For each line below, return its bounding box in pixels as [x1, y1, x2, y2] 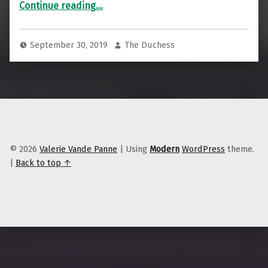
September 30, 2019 [30, 39, 111, 51]
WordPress [182, 144, 225, 155]
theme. [225, 144, 254, 155]
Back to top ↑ [16, 157, 71, 169]
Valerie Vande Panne [39, 144, 117, 155]
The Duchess [124, 39, 175, 51]
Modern [150, 144, 179, 155]
